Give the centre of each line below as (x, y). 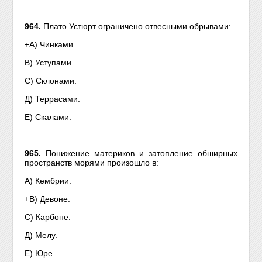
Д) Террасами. (53, 99)
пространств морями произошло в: (92, 163)
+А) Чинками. (50, 44)
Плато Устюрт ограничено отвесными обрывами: (137, 26)
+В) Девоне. (48, 199)
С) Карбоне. (48, 217)
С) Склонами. (51, 81)
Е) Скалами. (48, 117)
